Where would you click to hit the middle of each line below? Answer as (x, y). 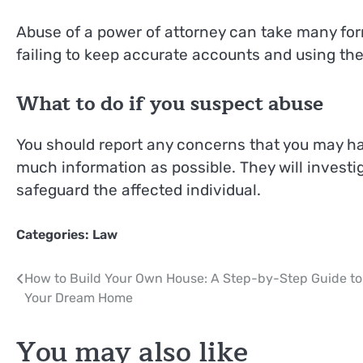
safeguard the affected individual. (139, 190)
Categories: (54, 234)
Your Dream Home (79, 297)
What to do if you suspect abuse (170, 104)
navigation (67, 312)
